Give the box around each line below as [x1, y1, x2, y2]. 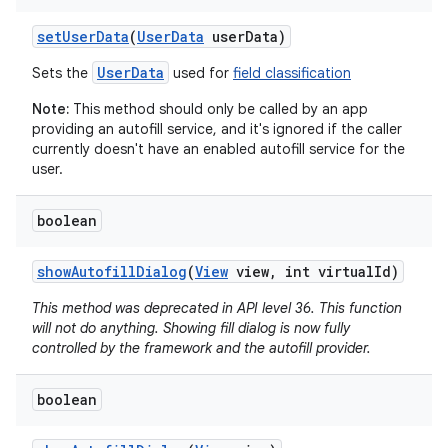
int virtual [277, 262, 374, 281]
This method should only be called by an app [69, 100, 368, 118]
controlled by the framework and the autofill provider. [32, 339, 371, 357]
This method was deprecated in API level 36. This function [32, 299, 402, 317]
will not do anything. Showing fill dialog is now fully [32, 319, 350, 337]
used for [169, 64, 233, 82]
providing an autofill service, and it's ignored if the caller [32, 120, 402, 138]
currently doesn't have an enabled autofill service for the [32, 140, 405, 158]
